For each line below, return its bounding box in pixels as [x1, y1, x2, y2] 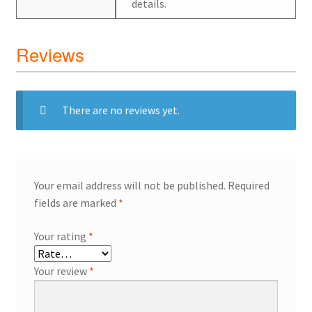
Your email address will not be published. [33, 178, 226, 193]
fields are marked [33, 196, 118, 210]
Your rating [33, 228, 88, 243]
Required [227, 178, 270, 193]
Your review [33, 263, 89, 278]
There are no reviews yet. [61, 102, 180, 117]
